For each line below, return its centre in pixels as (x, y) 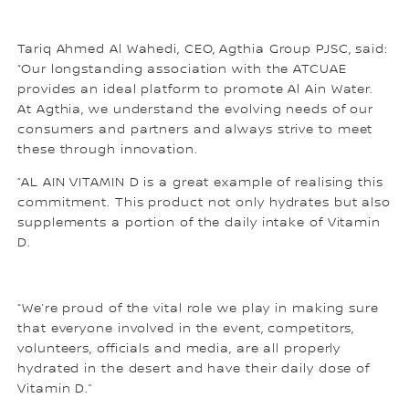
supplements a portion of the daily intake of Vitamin (199, 222)
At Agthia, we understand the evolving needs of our (196, 109)
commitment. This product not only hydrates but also (204, 202)
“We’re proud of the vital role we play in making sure (198, 308)
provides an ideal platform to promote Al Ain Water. (196, 89)
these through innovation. (108, 149)
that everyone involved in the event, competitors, (186, 328)
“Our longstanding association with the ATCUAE (182, 69)
